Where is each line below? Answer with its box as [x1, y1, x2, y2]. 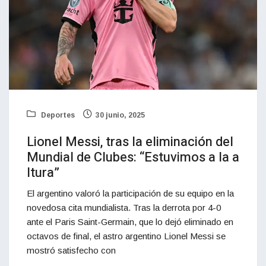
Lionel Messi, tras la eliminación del [27, 132, 233, 152]
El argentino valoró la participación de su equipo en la [27, 188, 234, 199]
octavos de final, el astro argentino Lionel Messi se [27, 231, 226, 242]
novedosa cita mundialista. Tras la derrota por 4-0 [27, 202, 221, 213]
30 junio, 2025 [96, 111, 145, 120]
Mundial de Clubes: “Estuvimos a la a [27, 148, 239, 167]
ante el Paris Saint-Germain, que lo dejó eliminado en [27, 217, 233, 227]
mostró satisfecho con [27, 245, 116, 256]
